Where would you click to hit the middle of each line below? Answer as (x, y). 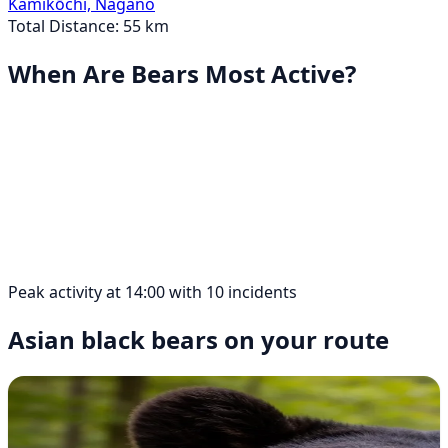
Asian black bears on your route (198, 339)
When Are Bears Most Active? (182, 74)
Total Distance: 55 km (88, 26)
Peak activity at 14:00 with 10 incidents (152, 292)
